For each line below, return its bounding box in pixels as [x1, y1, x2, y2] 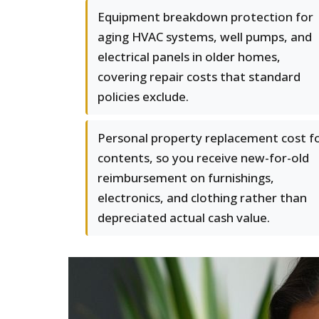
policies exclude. [98, 88, 189, 105]
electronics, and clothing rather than [98, 189, 307, 206]
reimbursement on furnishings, [98, 169, 274, 186]
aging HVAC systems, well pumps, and [98, 28, 312, 45]
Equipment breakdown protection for [98, 9, 313, 25]
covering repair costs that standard [98, 68, 300, 85]
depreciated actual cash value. [98, 209, 270, 226]
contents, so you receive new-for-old [98, 150, 309, 166]
